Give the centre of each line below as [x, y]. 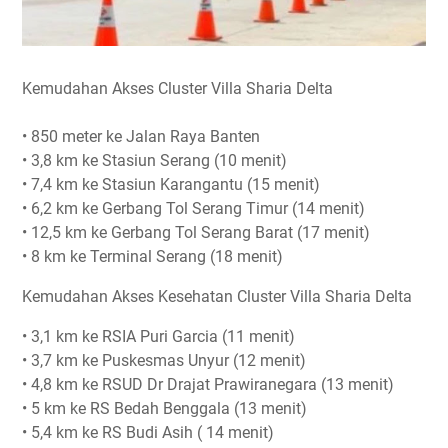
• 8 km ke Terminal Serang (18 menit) [152, 256]
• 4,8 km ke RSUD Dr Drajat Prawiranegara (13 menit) [208, 384]
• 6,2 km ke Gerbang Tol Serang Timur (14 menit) [193, 208]
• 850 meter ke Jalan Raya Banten [141, 136]
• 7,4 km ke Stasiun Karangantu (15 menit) [171, 184]
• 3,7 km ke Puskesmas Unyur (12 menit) [164, 360]
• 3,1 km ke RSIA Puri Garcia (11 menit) [158, 336]
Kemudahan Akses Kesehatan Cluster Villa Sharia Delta [217, 296]
